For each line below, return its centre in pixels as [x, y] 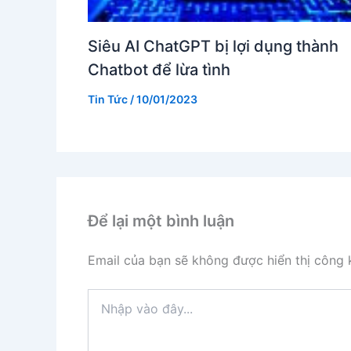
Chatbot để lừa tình [159, 69]
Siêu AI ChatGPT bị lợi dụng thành [213, 46]
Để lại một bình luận [161, 221]
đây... [101, 327]
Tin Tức [108, 99]
